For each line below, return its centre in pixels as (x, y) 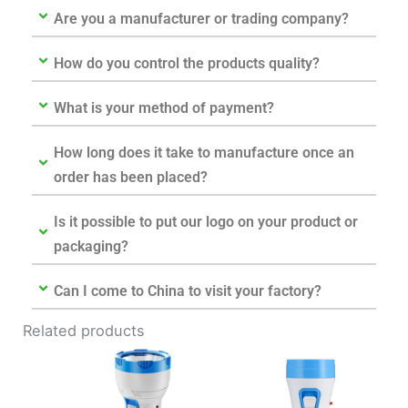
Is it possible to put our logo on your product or (206, 221)
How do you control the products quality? (187, 63)
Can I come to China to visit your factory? (188, 291)
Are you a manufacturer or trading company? (202, 18)
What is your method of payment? (164, 107)
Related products (84, 330)
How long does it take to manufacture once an (204, 152)
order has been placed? (131, 177)
